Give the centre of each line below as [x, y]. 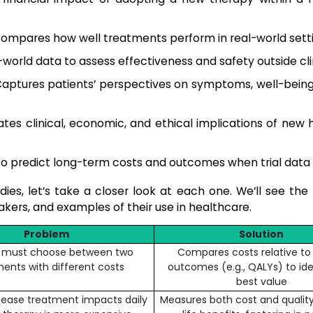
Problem [46, 234]
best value [261, 282]
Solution [261, 234]
